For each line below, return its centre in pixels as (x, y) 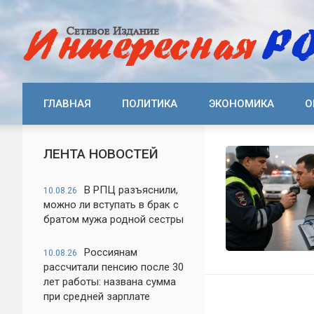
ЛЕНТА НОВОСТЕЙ (101, 154)
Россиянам (111, 252)
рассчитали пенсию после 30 (114, 267)
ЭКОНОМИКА (241, 104)
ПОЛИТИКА (150, 104)
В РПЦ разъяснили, (131, 190)
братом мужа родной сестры (114, 219)
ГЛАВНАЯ (67, 104)
